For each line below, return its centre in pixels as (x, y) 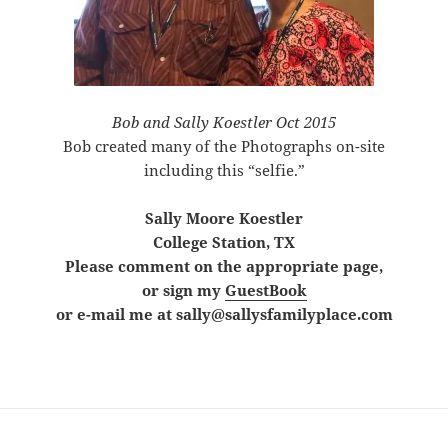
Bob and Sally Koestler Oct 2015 (224, 121)
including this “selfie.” (224, 169)
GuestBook (265, 289)
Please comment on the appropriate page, (224, 265)
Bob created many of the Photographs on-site (224, 145)
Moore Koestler (244, 217)
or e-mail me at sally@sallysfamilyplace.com (224, 313)
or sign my (183, 289)
